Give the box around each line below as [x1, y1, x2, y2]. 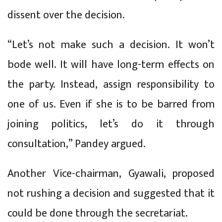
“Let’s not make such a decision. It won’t [7, 35, 215, 54]
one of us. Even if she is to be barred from [7, 95, 215, 113]
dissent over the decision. [7, 5, 125, 24]
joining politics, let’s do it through [7, 114, 215, 133]
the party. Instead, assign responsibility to [7, 75, 215, 94]
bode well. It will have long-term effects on [7, 55, 215, 74]
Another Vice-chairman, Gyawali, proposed [7, 164, 215, 183]
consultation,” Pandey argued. [7, 134, 146, 153]
